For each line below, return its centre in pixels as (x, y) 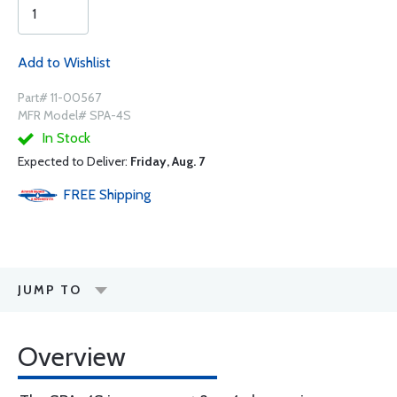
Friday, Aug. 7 (167, 161)
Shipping (125, 195)
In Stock (64, 138)
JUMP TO (50, 290)
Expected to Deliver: (74, 161)
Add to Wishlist (64, 62)
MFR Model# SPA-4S (74, 115)
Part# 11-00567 (59, 97)
